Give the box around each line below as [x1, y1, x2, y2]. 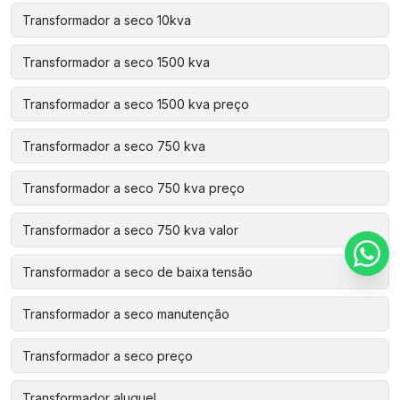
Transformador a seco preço [22, 348, 193, 363]
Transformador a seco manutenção [22, 306, 229, 321]
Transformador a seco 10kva [22, 12, 191, 28]
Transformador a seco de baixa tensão [22, 264, 253, 279]
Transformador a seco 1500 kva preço [22, 96, 249, 112]
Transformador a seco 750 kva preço [22, 180, 245, 196]
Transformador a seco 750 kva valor [22, 222, 238, 237]
